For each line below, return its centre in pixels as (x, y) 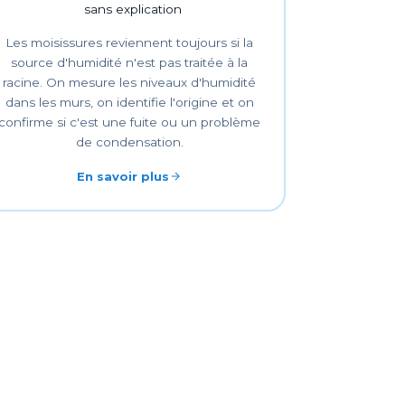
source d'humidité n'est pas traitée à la (130, 62)
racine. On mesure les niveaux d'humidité (130, 82)
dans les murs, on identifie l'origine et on (129, 102)
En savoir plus (123, 176)
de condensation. (129, 141)
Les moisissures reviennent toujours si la (130, 42)
